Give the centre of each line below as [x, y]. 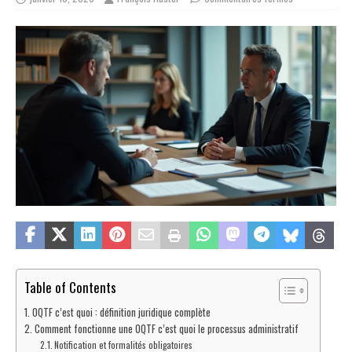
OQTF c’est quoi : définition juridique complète [121, 313]
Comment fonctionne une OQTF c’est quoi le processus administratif [166, 329]
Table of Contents [70, 288]
